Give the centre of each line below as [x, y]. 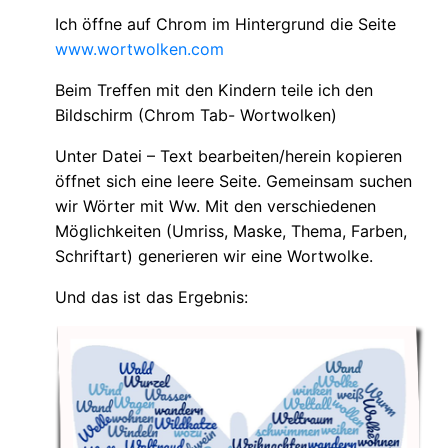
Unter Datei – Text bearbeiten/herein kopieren [228, 156]
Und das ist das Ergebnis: [151, 297]
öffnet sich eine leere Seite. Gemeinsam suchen [233, 181]
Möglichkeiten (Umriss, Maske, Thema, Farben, [231, 231]
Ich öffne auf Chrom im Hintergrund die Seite [225, 24]
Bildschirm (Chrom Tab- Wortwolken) [196, 115]
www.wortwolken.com [139, 49]
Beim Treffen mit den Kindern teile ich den [214, 90]
